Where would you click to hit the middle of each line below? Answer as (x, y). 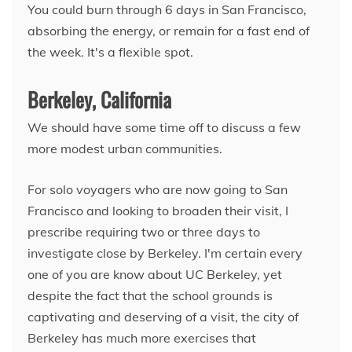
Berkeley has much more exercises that (142, 337)
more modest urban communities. (125, 148)
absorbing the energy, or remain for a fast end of (169, 30)
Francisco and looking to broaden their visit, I (158, 210)
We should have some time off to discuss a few (164, 127)
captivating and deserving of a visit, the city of (163, 316)
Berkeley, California (99, 99)
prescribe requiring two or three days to (144, 231)
